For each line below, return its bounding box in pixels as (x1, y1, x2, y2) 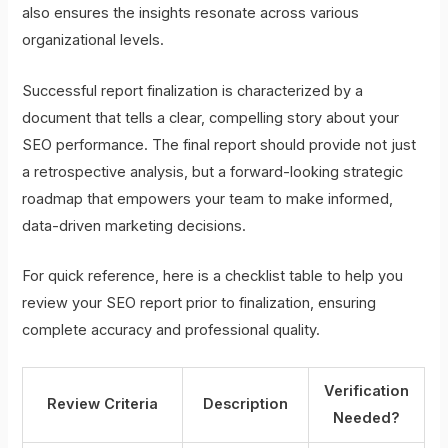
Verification (324, 382, 410, 401)
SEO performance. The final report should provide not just (22, 135, 417, 154)
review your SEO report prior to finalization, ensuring (22, 293, 377, 312)
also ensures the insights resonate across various (22, 4, 360, 23)
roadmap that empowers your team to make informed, (22, 189, 394, 208)
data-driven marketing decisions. (22, 216, 247, 235)
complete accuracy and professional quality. (22, 320, 321, 339)
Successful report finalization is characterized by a (22, 81, 364, 100)
